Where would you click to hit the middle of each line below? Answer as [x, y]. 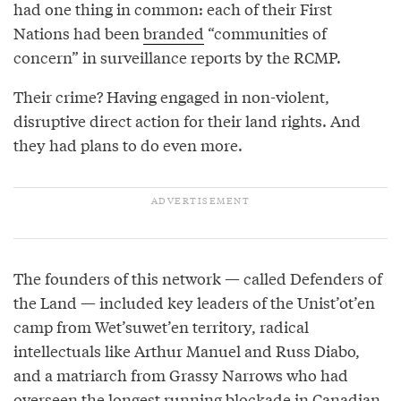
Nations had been [78, 33]
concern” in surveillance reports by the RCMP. [177, 57]
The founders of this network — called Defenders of [198, 278]
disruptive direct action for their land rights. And [187, 121]
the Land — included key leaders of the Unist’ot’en [194, 303]
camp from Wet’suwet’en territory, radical [161, 327]
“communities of [265, 33]
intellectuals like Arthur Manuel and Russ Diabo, [187, 351]
